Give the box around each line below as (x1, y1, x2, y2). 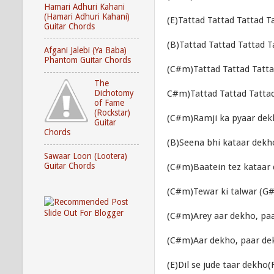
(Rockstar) (94, 108, 131, 118)
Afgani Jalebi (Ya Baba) (44, 45, 127, 55)
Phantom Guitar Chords (44, 54, 131, 65)
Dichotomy (94, 88, 135, 98)
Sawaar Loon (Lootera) (44, 150, 127, 161)
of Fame (94, 98, 125, 108)
